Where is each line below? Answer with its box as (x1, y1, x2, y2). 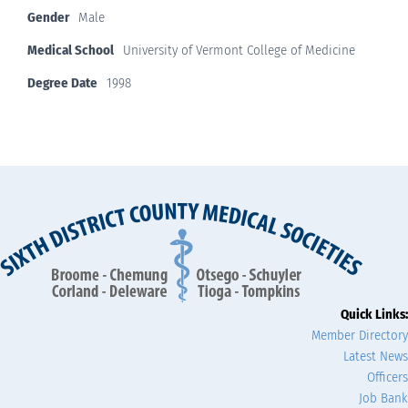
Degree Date (26, 75, 97, 92)
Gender (26, 9, 69, 26)
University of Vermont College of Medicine (122, 42, 355, 59)
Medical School (26, 42, 114, 59)
